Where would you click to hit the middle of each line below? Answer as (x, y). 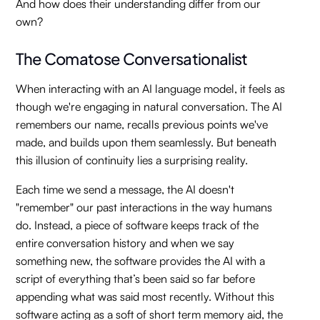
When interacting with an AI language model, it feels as (151, 89)
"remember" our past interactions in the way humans (144, 207)
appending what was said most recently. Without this (145, 296)
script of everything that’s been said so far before (136, 279)
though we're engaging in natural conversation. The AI (149, 106)
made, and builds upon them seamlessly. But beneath (146, 142)
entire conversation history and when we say (125, 243)
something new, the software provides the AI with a (141, 261)
